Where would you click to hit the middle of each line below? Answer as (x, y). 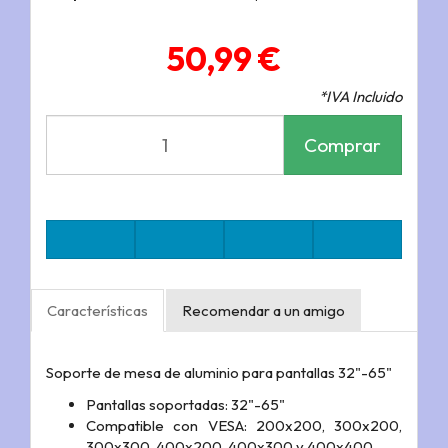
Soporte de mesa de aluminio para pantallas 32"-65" (219, 373)
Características (97, 311)
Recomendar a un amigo (263, 311)
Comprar (342, 144)
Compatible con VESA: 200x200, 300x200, (244, 425)
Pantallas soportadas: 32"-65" (185, 404)
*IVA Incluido (360, 97)
